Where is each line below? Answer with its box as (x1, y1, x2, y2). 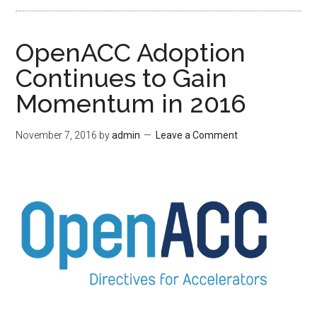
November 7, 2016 (16, 129, 98, 141)
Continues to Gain (16, 63, 228, 93)
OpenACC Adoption (16, 38, 246, 67)
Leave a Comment (156, 129, 238, 141)
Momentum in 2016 (16, 88, 247, 118)
